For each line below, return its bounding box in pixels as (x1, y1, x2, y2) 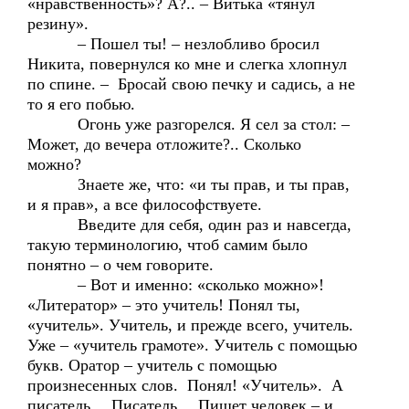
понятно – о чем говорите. (27, 256, 214, 274)
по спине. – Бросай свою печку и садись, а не (27, 75, 355, 93)
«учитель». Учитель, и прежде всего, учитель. (27, 316, 353, 334)
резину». (27, 15, 89, 33)
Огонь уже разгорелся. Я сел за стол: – (27, 115, 350, 133)
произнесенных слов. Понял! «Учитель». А (27, 376, 343, 394)
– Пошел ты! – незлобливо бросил (27, 35, 320, 53)
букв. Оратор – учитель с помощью (27, 356, 277, 374)
